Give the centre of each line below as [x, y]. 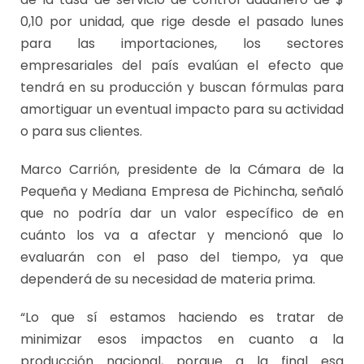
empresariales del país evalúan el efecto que [182, 66]
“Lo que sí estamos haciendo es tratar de [182, 318]
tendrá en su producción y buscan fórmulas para [182, 88]
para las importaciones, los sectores [182, 44]
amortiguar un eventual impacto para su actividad [182, 110]
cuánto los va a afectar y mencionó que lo [182, 236]
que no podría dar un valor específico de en [182, 214]
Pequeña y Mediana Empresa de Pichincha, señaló [182, 192]
